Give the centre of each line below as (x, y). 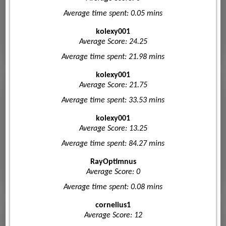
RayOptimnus (113, 162)
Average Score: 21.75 (113, 85)
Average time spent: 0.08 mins (113, 187)
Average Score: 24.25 (113, 42)
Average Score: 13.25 (113, 128)
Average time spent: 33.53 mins (113, 100)
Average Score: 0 (113, 172)
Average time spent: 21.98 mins (113, 57)
